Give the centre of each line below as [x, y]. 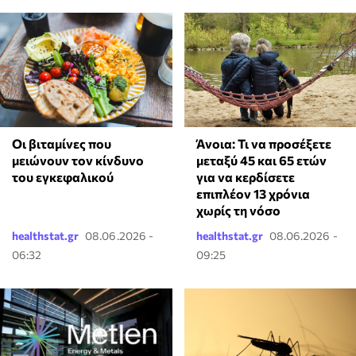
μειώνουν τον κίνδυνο [78, 161]
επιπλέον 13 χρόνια [253, 194]
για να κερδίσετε [245, 177]
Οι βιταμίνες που [62, 144]
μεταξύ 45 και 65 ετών [261, 161]
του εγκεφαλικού [63, 177]
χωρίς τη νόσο [238, 211]
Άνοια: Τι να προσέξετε [263, 144]
